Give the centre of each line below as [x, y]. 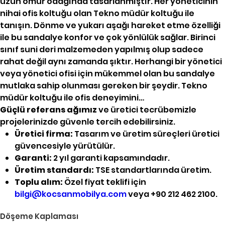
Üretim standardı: [54, 170]
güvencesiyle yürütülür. [65, 146]
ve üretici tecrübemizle [147, 110]
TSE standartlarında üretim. [152, 170]
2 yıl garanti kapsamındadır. [110, 158]
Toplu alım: [38, 182]
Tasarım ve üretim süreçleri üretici [146, 134]
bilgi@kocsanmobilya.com [70, 194]
